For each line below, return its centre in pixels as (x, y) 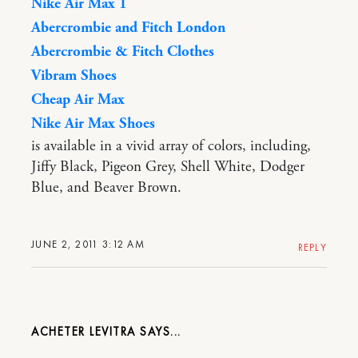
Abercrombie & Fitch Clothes (123, 52)
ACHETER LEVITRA (84, 331)
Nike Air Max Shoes (93, 123)
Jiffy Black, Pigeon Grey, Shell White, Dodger (168, 167)
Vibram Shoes (74, 76)
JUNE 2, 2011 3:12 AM (88, 244)
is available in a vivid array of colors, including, (171, 146)
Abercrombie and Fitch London (128, 28)
